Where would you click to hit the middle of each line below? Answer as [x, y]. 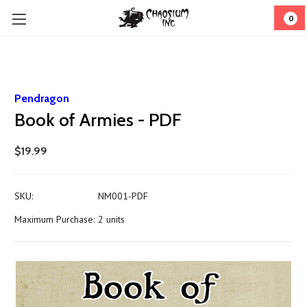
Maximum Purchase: [54, 219]
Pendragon [42, 98]
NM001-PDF [123, 196]
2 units [111, 219]
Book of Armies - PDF [98, 120]
